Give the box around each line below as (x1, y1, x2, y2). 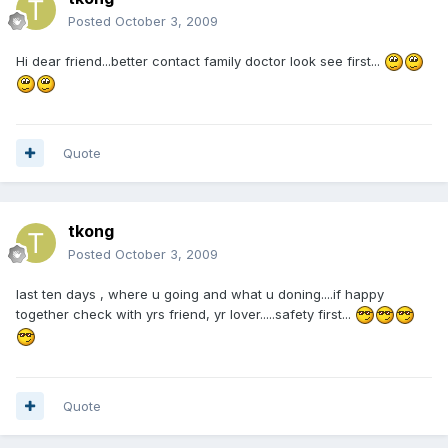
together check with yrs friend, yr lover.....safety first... (16, 305, 355, 322)
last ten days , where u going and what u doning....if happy (16, 285, 384, 302)
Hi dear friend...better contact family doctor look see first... (16, 52, 384, 69)
